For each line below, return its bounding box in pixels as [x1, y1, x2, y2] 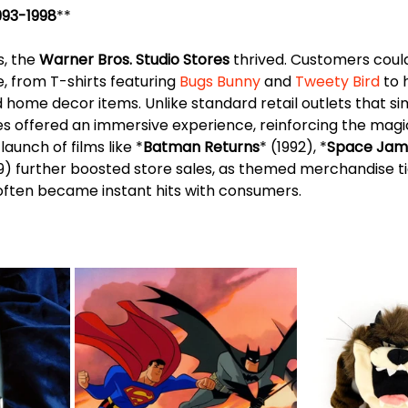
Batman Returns [143, 137, 260, 158]
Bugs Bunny [179, 71, 260, 93]
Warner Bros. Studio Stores [39, 49, 229, 71]
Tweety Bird [295, 71, 380, 93]
